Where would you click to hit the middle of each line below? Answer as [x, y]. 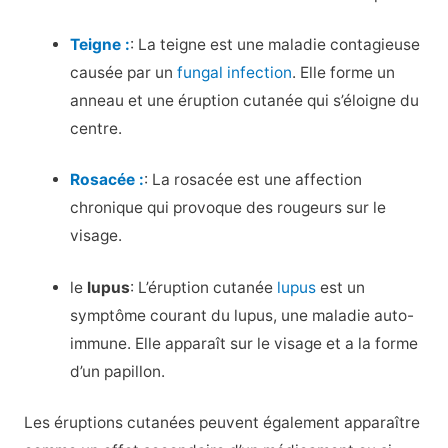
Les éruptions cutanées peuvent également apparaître [221, 422]
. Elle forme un [344, 73]
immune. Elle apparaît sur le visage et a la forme [244, 343]
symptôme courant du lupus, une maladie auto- [242, 315]
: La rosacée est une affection [253, 180]
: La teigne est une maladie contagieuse [275, 45]
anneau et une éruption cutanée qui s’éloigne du [245, 101]
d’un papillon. [118, 371]
